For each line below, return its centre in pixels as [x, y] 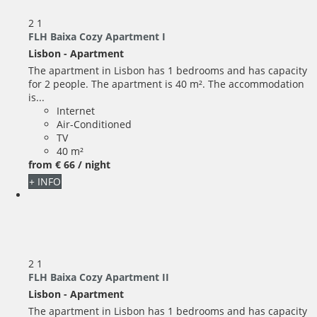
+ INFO [45, 181]
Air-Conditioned [94, 124]
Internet [76, 110]
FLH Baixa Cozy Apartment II [99, 277]
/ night [94, 164]
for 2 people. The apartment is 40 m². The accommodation [166, 83]
